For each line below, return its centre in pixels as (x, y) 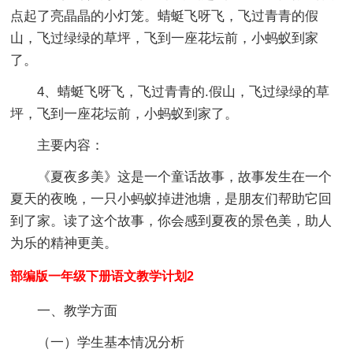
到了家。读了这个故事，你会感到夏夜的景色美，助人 (171, 221)
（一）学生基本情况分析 (111, 342)
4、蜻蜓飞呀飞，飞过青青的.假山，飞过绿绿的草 (170, 91)
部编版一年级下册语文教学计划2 (102, 276)
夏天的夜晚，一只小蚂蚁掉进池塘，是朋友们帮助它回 (171, 199)
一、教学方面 (78, 310)
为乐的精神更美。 (64, 243)
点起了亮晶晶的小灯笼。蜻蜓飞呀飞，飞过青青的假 (165, 16)
